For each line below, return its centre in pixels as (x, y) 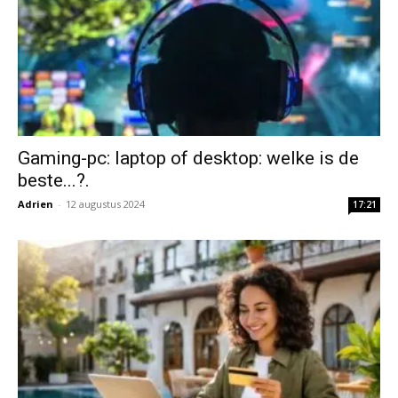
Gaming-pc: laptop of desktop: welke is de (188, 158)
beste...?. (54, 180)
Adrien (36, 203)
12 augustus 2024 (105, 203)
